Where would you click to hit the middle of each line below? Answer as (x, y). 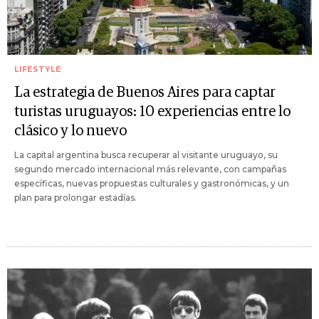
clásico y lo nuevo (70, 131)
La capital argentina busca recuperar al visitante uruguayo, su (146, 155)
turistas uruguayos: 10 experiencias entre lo (152, 111)
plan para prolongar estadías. (75, 197)
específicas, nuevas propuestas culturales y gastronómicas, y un (152, 183)
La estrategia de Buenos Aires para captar (145, 92)
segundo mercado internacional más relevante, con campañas (150, 169)
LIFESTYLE (38, 69)
